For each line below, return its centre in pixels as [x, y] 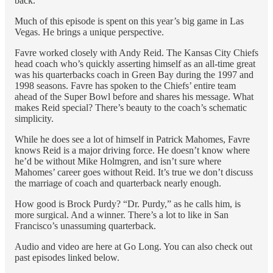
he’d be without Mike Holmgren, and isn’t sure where [118, 161]
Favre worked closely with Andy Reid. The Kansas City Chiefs [136, 52]
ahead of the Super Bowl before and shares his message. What [134, 96]
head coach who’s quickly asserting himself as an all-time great [135, 63]
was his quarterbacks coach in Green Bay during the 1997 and [134, 74]
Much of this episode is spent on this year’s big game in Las [129, 21]
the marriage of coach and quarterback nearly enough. [118, 183]
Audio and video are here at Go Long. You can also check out [133, 246]
